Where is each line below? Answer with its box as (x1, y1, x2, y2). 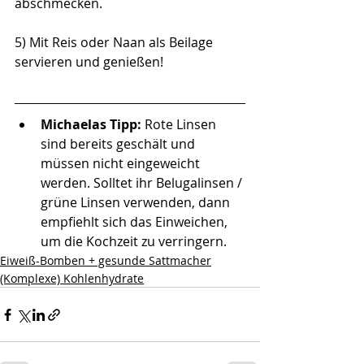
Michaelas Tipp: (41, 115, 145, 134)
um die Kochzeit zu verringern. (41, 232, 230, 251)
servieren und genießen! (15, 53, 163, 71)
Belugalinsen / (156, 174, 245, 193)
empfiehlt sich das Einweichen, (41, 213, 231, 232)
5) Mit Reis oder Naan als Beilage (15, 33, 216, 52)
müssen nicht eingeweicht (41, 154, 203, 173)
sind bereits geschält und (41, 135, 198, 154)
